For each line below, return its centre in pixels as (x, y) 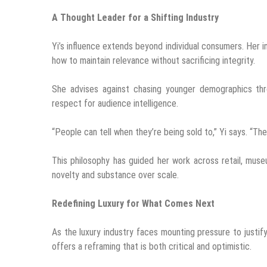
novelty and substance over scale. (115, 175)
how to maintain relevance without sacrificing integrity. (153, 60)
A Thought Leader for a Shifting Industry (135, 17)
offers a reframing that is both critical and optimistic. (152, 246)
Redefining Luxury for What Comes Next (133, 203)
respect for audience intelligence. (115, 103)
